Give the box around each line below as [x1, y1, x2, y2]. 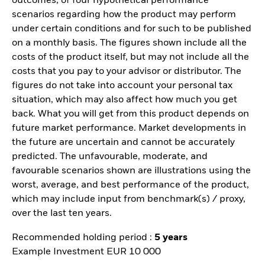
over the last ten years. [12, 209, 112, 219]
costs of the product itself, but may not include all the [12, 53, 249, 63]
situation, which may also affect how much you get [12, 95, 237, 105]
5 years [154, 232, 188, 243]
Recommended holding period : [12, 232, 154, 243]
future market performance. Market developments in [12, 124, 246, 134]
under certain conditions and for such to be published [12, 24, 251, 34]
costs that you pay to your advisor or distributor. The [12, 67, 241, 77]
